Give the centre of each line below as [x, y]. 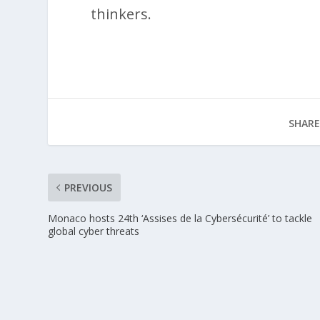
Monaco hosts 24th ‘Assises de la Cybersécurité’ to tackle [180, 218]
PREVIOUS [89, 187]
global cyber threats [94, 231]
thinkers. [121, 14]
